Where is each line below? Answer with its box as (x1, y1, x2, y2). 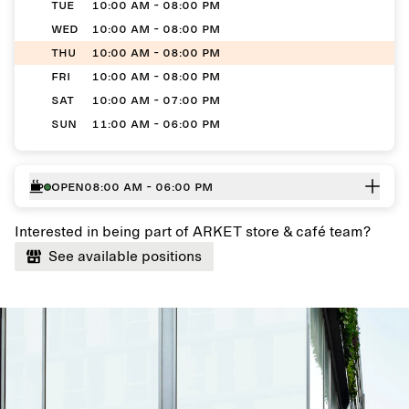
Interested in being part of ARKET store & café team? (15, 225, 371, 239)
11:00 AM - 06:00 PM (91, 116, 220, 131)
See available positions (48, 249, 202, 264)
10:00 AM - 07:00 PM (91, 92, 220, 107)
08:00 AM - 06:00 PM (84, 179, 213, 194)
